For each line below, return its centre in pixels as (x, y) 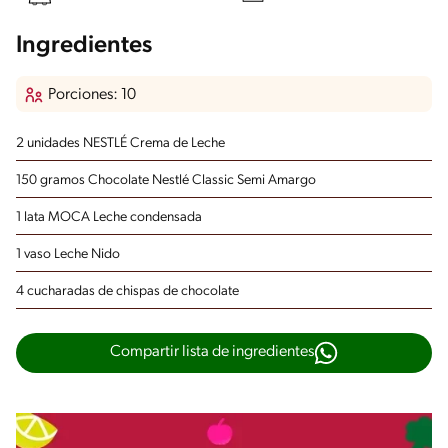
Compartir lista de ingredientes (212, 352)
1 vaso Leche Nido (68, 254)
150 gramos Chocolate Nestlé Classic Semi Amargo (166, 180)
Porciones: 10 (92, 95)
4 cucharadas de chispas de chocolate (127, 291)
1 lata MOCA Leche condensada (109, 217)
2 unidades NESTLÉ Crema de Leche (120, 143)
